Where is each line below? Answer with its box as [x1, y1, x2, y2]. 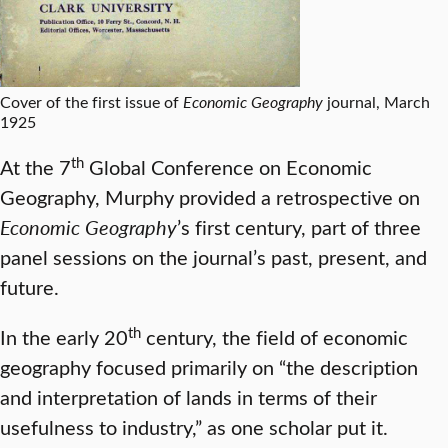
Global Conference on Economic [84, 153, 372, 181]
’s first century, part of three [177, 213, 421, 241]
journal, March [323, 91, 430, 113]
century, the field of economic [141, 323, 408, 351]
